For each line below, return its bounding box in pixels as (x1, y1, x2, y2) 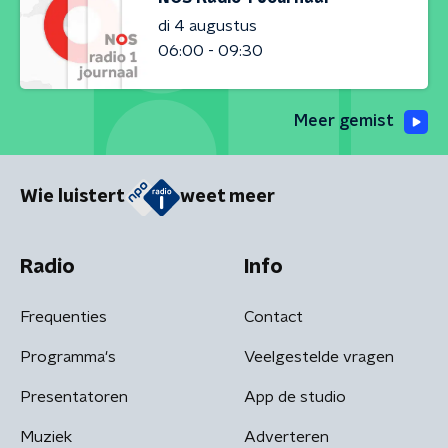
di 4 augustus (158, 17, 257, 34)
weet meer (180, 188, 275, 207)
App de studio (244, 388, 346, 405)
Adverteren (244, 428, 329, 445)
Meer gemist (294, 113, 394, 129)
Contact (244, 308, 303, 325)
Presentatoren (20, 388, 128, 405)
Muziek (20, 428, 72, 445)
